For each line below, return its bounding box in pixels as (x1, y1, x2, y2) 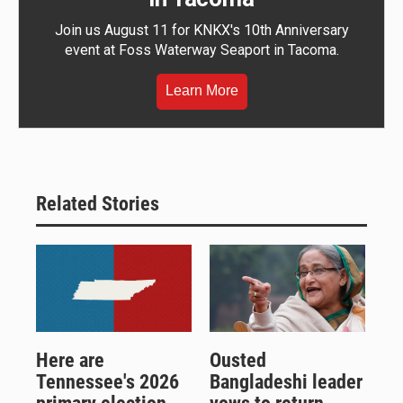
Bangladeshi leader (209, 370, 363, 393)
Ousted (209, 348, 266, 372)
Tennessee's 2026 (36, 370, 179, 393)
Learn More (165, 83, 238, 99)
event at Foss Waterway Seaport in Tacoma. (64, 41, 339, 59)
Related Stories (36, 193, 159, 216)
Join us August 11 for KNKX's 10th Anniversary (54, 22, 349, 40)
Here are (36, 348, 104, 372)
